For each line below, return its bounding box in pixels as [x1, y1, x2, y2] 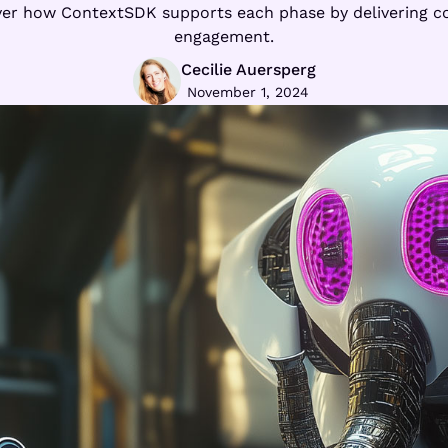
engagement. [174, 26, 274, 46]
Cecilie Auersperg [180, 60, 316, 80]
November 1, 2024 [187, 84, 309, 101]
